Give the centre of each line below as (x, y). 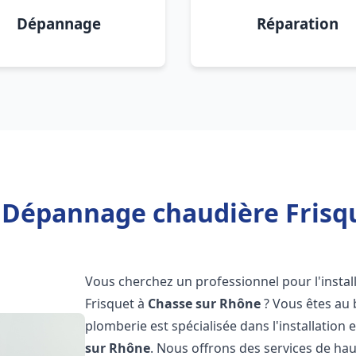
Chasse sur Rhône (205, 304)
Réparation (297, 23)
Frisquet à (117, 304)
